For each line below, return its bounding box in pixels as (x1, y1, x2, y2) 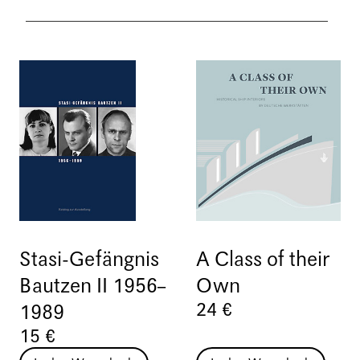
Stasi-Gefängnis (19, 248, 159, 272)
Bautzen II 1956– (19, 275, 166, 298)
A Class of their (196, 248, 329, 272)
